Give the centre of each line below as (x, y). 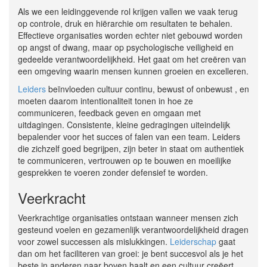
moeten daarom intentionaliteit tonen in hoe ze (105, 101)
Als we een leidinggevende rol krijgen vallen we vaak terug (128, 12)
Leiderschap (193, 242)
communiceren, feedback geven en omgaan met (109, 113)
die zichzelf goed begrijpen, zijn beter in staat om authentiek (131, 149)
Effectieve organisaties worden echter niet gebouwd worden (130, 35)
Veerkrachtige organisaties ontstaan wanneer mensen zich (128, 218)
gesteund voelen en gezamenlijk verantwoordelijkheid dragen (133, 230)
